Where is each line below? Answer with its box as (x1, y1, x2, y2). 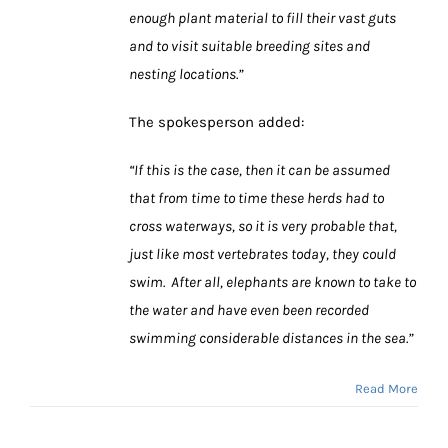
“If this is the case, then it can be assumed (129, 161, 390, 180)
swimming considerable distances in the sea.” (129, 329, 413, 348)
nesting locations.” (129, 65, 243, 84)
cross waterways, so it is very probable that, (129, 217, 397, 236)
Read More (355, 381, 418, 397)
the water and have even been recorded (129, 301, 369, 320)
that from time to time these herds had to (129, 189, 384, 208)
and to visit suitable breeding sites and (129, 37, 370, 56)
